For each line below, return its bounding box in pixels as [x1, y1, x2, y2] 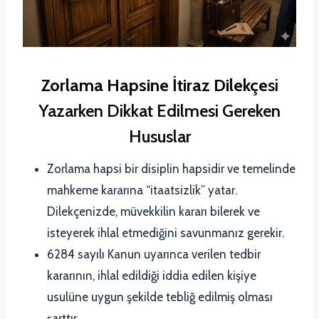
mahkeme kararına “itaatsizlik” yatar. [47, 183, 237, 198]
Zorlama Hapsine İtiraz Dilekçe [41, 75, 268, 96]
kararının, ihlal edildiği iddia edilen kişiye [47, 268, 256, 283]
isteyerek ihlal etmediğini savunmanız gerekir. [47, 226, 284, 241]
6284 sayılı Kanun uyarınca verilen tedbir [47, 247, 261, 262]
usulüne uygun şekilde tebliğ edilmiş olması [47, 290, 273, 305]
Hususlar [128, 126, 191, 147]
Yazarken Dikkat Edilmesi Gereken [38, 100, 281, 122]
